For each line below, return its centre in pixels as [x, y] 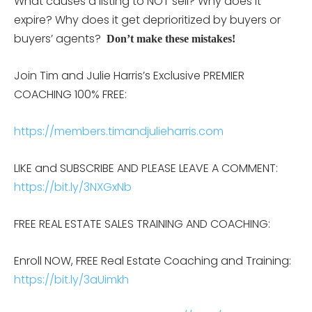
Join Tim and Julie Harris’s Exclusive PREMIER [129, 75]
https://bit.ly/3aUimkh [71, 279]
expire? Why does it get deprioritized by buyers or [147, 19]
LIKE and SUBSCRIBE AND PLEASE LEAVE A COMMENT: [146, 168]
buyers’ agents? [59, 38]
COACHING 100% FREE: [70, 94]
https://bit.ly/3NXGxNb [73, 187]
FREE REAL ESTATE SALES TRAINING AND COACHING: [142, 224]
